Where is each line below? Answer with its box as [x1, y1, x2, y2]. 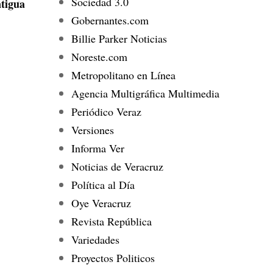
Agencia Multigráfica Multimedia [71, 85, 219, 101]
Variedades [71, 232, 119, 247]
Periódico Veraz [71, 104, 141, 119]
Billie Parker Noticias [71, 30, 167, 46]
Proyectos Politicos [71, 250, 155, 265]
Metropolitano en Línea [71, 67, 175, 82]
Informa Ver [71, 140, 124, 155]
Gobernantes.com [71, 12, 149, 27]
